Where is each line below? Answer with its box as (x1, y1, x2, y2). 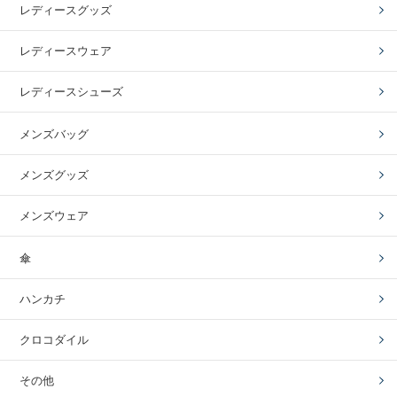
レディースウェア (19, 44, 113, 58)
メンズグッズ (19, 168, 90, 182)
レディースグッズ (19, 4, 113, 17)
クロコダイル (19, 333, 90, 346)
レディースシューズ (19, 85, 124, 98)
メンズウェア (19, 209, 90, 222)
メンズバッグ (19, 128, 90, 141)
